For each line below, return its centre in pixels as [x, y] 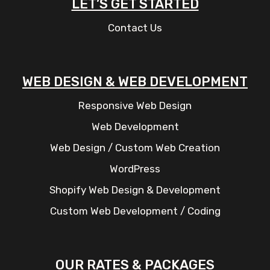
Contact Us [135, 28]
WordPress [135, 169]
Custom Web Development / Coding [135, 211]
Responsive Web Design [135, 106]
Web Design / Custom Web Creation [135, 148]
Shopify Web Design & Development [135, 190]
